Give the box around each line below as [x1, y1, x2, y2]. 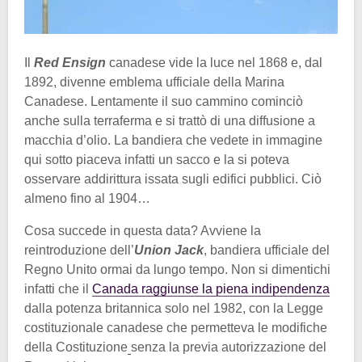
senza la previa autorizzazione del [131, 340, 326, 355]
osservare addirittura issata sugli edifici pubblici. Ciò [24, 172, 322, 187]
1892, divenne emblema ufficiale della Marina [24, 75, 284, 90]
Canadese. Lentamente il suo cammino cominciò [24, 95, 303, 109]
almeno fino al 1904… [24, 192, 150, 206]
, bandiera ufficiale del [204, 243, 330, 258]
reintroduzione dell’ [24, 243, 134, 258]
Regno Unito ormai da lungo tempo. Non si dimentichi [24, 263, 330, 277]
